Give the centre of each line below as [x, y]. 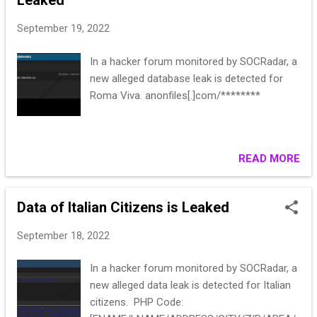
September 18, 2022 [63, 235]
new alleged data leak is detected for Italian [191, 286]
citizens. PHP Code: [137, 302]
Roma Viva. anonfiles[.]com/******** [175, 95]
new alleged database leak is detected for [187, 78]
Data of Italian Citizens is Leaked [123, 207]
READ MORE [269, 158]
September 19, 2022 [63, 29]
